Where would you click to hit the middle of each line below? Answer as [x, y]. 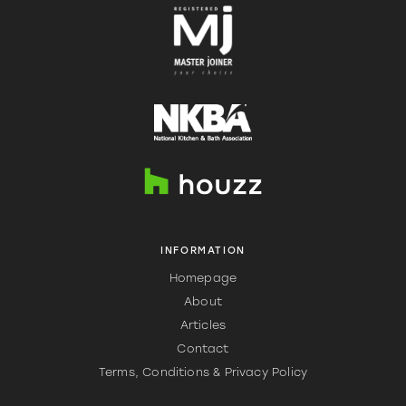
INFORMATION [203, 251]
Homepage [203, 279]
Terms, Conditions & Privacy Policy [203, 373]
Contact [203, 349]
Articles [203, 326]
